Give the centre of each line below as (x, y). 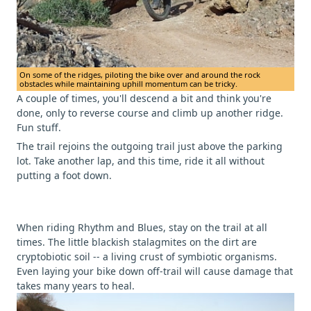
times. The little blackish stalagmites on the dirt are (137, 242)
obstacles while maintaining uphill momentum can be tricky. (128, 84)
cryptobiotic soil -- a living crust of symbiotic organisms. (147, 257)
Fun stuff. (39, 128)
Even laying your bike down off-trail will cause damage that (155, 271)
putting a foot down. (64, 176)
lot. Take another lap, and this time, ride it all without (141, 161)
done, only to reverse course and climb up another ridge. (150, 113)
